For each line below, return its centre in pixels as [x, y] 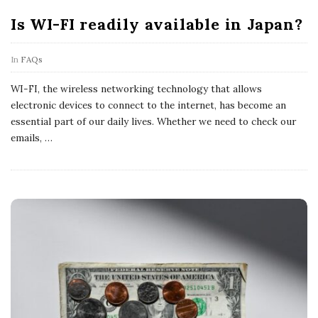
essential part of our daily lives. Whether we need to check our [153, 121]
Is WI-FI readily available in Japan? [157, 24]
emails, [26, 137]
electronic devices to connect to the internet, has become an [148, 105]
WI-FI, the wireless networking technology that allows [136, 88]
